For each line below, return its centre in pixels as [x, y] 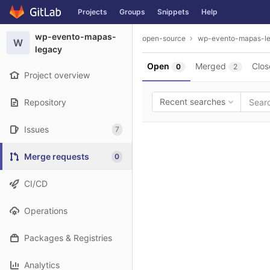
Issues [36, 129]
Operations [46, 211]
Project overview [57, 75]
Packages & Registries [68, 238]
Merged [211, 66]
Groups [132, 12]
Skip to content [39, 17]
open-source [164, 38]
